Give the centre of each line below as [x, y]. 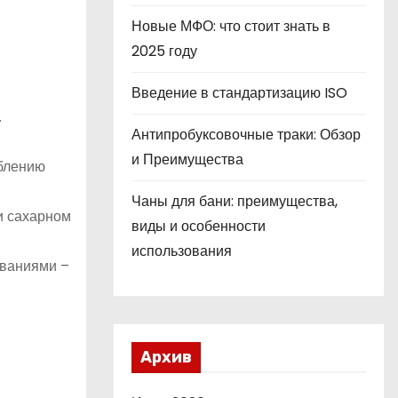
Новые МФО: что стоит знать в [231, 26]
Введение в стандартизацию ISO [239, 93]
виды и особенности [199, 226]
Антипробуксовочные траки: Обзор [246, 135]
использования [182, 251]
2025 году [164, 51]
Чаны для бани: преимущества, [235, 201]
